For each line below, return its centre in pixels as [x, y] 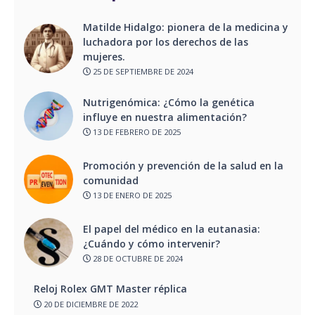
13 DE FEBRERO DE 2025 [136, 132]
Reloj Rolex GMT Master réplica [110, 289]
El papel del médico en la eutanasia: [172, 229]
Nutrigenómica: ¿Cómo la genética [169, 102]
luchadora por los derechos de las [166, 41]
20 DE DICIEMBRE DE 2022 [90, 304]
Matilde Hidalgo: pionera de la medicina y [186, 27]
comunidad [112, 180]
